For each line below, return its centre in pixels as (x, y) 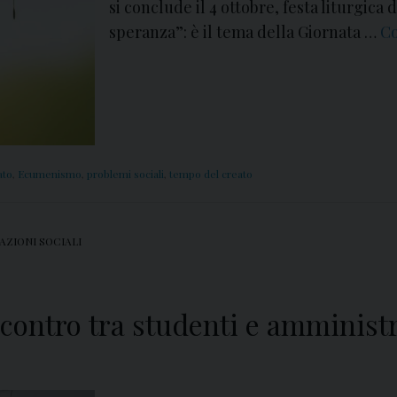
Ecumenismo (50, 174)
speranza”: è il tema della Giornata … (245, 32)
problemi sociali (125, 174)
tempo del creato (211, 174)
